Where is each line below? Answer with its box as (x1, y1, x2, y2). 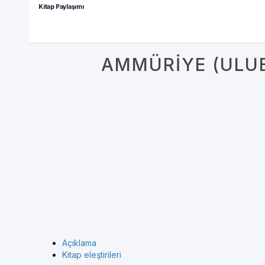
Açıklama (62, 238, 96, 248)
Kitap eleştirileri (62, 250, 121, 260)
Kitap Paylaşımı (38, 3, 84, 11)
